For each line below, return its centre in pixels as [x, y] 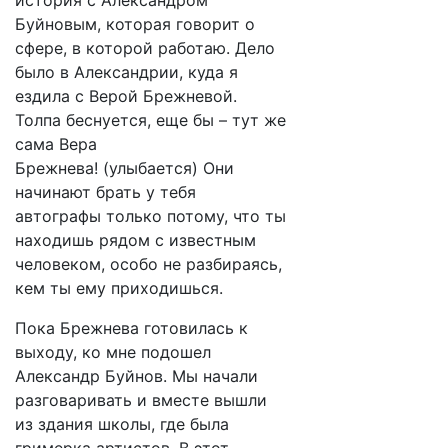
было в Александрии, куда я [126, 72]
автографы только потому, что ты [150, 216]
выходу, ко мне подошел [113, 352]
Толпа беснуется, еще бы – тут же [150, 120]
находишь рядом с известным [135, 240]
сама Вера [56, 144]
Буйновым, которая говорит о [135, 24]
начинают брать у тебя [105, 192]
